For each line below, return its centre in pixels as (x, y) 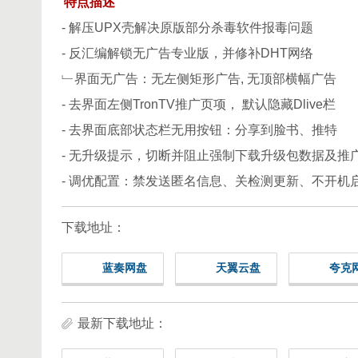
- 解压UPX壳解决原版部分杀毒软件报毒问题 (187, 28)
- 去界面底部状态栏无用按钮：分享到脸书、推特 (199, 130)
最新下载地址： (122, 324)
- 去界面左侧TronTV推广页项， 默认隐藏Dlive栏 (199, 105)
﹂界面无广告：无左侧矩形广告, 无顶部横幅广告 (199, 79)
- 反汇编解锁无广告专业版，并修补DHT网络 (187, 54)
